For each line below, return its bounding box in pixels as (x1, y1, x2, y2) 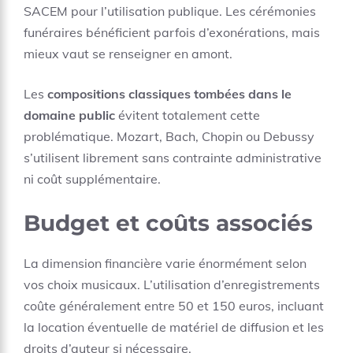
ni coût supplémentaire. (24, 171, 161, 187)
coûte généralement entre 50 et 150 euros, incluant (24, 298, 324, 314)
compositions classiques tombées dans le (47, 86, 292, 102)
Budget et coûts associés (24, 210, 313, 236)
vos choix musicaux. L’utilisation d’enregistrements (24, 277, 320, 292)
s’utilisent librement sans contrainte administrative (24, 150, 321, 165)
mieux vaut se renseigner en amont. (24, 46, 232, 61)
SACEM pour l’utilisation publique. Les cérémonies (24, 3, 316, 19)
